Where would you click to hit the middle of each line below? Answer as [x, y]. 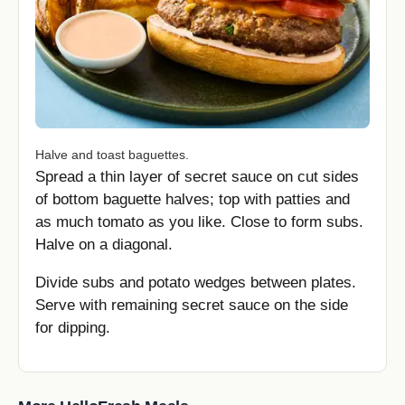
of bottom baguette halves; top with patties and [193, 199]
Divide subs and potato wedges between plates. [196, 283]
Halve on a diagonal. [104, 244]
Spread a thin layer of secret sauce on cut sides [197, 176]
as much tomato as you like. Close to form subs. [199, 221]
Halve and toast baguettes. [112, 154]
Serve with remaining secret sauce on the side [192, 306]
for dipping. [73, 328]
